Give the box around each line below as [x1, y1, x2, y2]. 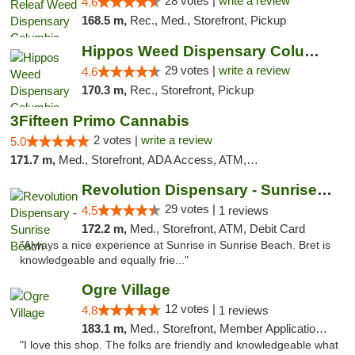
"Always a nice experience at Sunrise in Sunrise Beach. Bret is [20, 239, 330, 251]
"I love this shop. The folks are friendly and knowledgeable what [20, 339, 338, 351]
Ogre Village [81, 281, 170, 298]
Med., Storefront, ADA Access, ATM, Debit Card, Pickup [59, 153, 246, 166]
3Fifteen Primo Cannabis [10, 113, 189, 129]
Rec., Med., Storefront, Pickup [129, 13, 286, 27]
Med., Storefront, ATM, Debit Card [129, 222, 305, 235]
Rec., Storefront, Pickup [129, 83, 254, 97]
